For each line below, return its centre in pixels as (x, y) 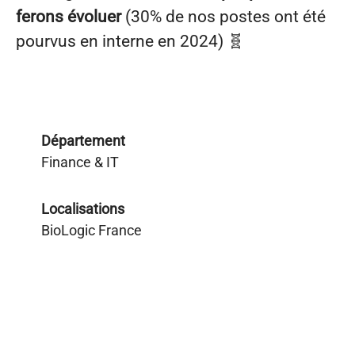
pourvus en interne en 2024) (122, 41)
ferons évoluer (71, 17)
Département (83, 141)
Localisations (83, 209)
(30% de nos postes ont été (225, 17)
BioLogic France (92, 230)
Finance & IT (80, 162)
